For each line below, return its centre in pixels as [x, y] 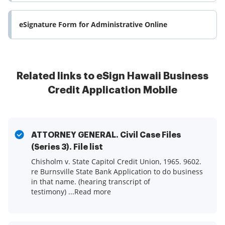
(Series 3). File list [67, 147]
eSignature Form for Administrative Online [93, 25]
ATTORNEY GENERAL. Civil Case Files [106, 135]
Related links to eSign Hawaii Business [113, 76]
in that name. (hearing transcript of [91, 182]
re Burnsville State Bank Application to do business [117, 172]
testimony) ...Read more [71, 192]
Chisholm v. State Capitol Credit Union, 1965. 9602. [116, 162]
